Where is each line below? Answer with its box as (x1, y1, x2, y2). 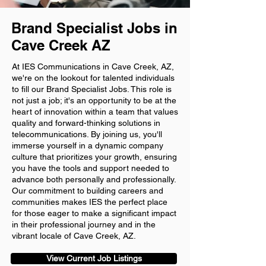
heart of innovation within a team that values (12, 107, 178, 116)
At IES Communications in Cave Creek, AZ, (12, 62, 174, 71)
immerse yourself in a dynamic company (12, 141, 163, 150)
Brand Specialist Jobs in (11, 20, 178, 36)
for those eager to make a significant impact (12, 208, 176, 218)
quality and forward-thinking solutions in (12, 118, 160, 128)
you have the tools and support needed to (12, 163, 169, 173)
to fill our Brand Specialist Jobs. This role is (12, 84, 172, 94)
